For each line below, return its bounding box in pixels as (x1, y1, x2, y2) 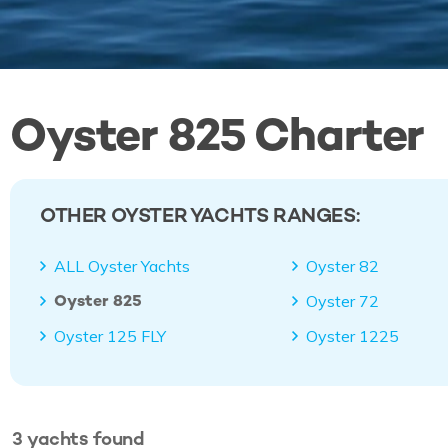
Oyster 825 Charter (10, 104, 425, 164)
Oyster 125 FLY (54, 325, 166, 346)
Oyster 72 (306, 290, 380, 311)
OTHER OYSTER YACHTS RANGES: (40, 201, 360, 228)
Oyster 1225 (306, 325, 400, 346)
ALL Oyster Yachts (54, 255, 190, 276)
